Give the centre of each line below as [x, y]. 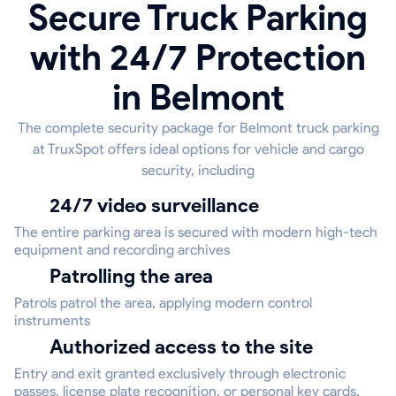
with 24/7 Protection [198, 58]
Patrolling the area [137, 277]
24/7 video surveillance [160, 206]
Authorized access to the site [188, 347]
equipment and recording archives [122, 250]
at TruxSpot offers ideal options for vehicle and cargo [198, 149]
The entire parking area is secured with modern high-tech [196, 232]
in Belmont [198, 98]
